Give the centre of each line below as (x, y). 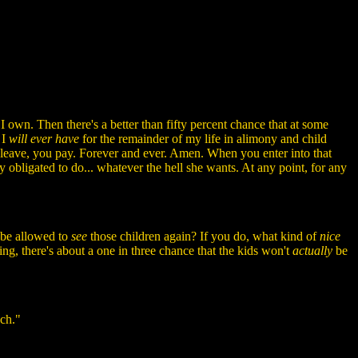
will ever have (44, 138)
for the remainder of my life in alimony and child (203, 138)
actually (312, 250)
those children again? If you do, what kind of (203, 236)
